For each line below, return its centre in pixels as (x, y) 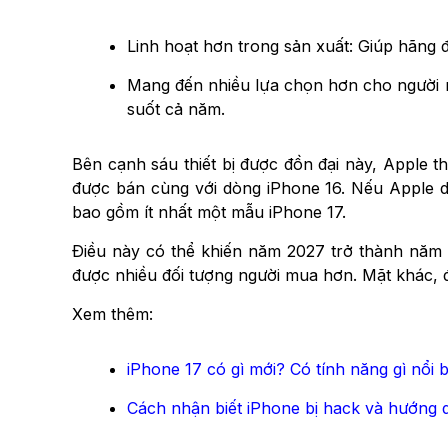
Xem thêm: (112, 313)
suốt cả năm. (176, 108)
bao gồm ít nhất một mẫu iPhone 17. (209, 211)
